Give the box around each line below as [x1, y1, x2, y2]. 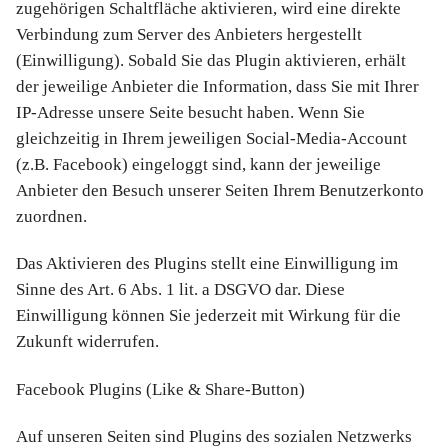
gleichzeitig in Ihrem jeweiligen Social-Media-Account [16, 129, 407, 149]
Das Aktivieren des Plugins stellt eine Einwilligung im [16, 254, 398, 274]
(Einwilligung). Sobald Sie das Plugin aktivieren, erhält [16, 51, 406, 71]
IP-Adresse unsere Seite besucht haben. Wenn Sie [16, 103, 365, 123]
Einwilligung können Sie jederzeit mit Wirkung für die [16, 306, 401, 326]
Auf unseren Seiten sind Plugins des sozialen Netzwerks [16, 426, 412, 446]
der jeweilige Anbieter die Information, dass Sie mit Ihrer [16, 77, 419, 97]
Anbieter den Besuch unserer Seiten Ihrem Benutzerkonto [16, 181, 424, 201]
